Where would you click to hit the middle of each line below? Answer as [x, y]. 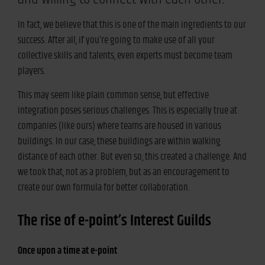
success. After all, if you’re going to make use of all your [116, 41]
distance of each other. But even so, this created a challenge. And [132, 157]
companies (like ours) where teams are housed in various [119, 126]
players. [32, 71]
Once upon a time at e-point [67, 251]
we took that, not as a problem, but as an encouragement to [124, 172]
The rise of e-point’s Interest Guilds [114, 222]
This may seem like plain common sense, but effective [113, 96]
